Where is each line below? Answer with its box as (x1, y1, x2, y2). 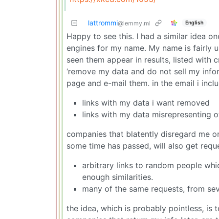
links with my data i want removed (82, 98, 210, 108)
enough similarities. (82, 172, 153, 182)
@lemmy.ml (118, 20, 151, 27)
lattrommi (88, 19, 118, 27)
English (185, 19, 203, 26)
